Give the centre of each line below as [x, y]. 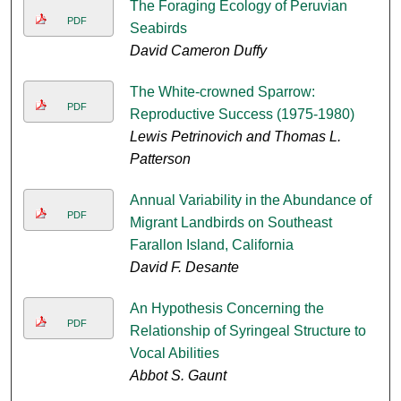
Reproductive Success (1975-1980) [242, 115]
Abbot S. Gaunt [178, 376]
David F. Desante [184, 268]
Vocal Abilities [174, 354]
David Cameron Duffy [198, 51]
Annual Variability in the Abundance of [250, 200]
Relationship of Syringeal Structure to [247, 331]
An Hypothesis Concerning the [226, 309]
